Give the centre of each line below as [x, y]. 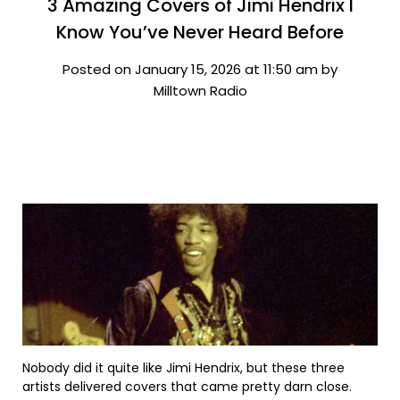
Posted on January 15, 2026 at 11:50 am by [200, 69]
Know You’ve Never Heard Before [200, 32]
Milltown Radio [200, 91]
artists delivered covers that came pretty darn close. [187, 387]
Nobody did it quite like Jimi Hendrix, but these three [183, 368]
